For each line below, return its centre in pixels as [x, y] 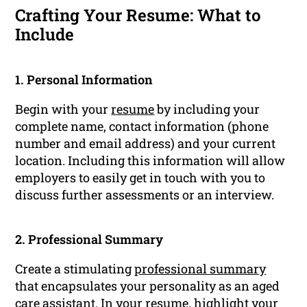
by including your [207, 109]
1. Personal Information [84, 80]
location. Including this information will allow [150, 161]
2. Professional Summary [89, 240]
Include [45, 35]
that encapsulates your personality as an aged [148, 286]
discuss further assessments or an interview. [145, 195]
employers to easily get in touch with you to [140, 178]
